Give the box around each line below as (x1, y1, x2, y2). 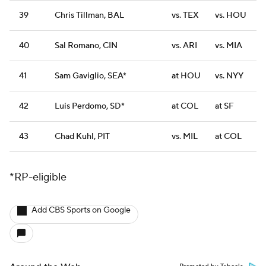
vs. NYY (215, 71, 243, 82)
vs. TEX (172, 10, 199, 21)
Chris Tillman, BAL (55, 10, 124, 21)
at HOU (172, 71, 201, 82)
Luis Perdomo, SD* (55, 101, 125, 112)
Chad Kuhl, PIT (55, 131, 110, 142)
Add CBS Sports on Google (31, 205, 131, 216)
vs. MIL (172, 131, 198, 142)
